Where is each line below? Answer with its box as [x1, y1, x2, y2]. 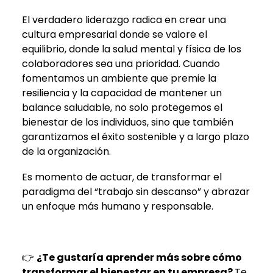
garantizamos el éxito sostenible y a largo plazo [22, 129, 249, 144]
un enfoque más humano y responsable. [22, 199, 213, 213]
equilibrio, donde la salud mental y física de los [22, 41, 241, 56]
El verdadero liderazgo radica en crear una [22, 12, 226, 27]
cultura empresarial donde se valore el [22, 27, 207, 41]
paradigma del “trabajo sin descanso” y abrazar [22, 184, 250, 199]
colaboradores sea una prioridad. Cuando [22, 56, 220, 71]
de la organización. [22, 144, 111, 158]
